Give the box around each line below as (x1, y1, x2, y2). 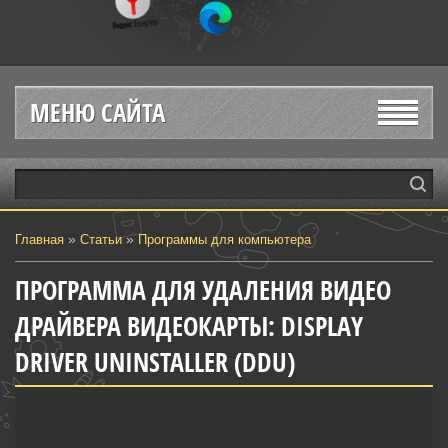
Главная (15, 232, 64, 247)
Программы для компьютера (138, 232, 311, 247)
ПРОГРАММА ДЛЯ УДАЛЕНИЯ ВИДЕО (15, 272, 391, 308)
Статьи (80, 232, 122, 247)
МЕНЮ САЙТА (30, 95, 165, 130)
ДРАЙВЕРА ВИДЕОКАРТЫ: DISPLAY (15, 308, 363, 344)
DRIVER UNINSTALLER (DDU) (15, 344, 295, 380)
